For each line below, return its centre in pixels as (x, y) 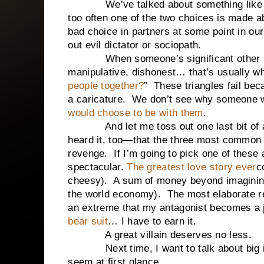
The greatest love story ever (192, 167)
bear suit (88, 221)
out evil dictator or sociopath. (135, 45)
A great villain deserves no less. (160, 235)
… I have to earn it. (152, 221)
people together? (106, 86)
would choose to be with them (136, 113)
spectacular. (98, 167)
